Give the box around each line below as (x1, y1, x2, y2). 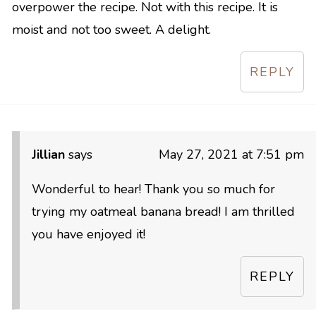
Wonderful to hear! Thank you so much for (32, 181, 275, 198)
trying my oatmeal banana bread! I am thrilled (32, 203, 295, 221)
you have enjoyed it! (32, 226, 145, 243)
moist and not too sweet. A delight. (12, 21, 211, 39)
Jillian (32, 146, 65, 164)
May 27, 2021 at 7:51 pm (159, 146, 304, 164)
